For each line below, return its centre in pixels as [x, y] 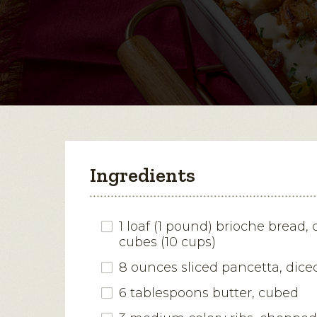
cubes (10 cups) [167, 242]
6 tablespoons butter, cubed [209, 293]
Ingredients [143, 175]
